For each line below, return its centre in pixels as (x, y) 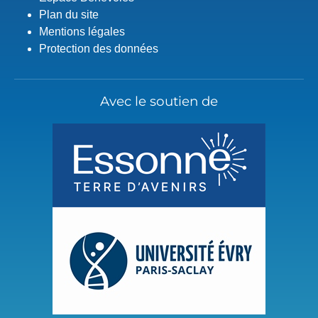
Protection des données (99, 48)
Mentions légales (82, 31)
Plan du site (69, 14)
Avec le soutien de (159, 101)
